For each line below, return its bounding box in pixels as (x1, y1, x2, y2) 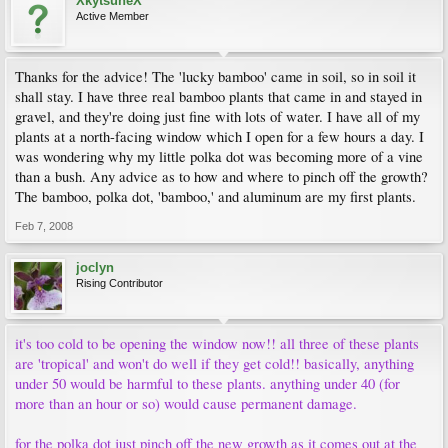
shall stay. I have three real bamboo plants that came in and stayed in (15, 87, 422, 106)
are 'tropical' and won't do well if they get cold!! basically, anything (15, 354, 414, 373)
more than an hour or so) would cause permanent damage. (15, 394, 357, 413)
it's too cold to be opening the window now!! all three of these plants (15, 334, 419, 353)
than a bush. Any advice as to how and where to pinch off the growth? (15, 167, 428, 186)
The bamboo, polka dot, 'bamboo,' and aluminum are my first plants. (15, 187, 416, 206)
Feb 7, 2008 (15, 220, 73, 232)
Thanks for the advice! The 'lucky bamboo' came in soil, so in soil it (15, 67, 416, 86)
